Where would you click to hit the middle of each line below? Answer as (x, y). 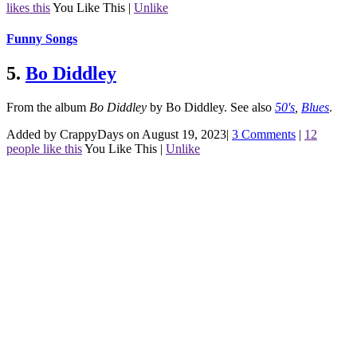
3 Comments (264, 135)
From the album (48, 108)
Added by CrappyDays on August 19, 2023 (116, 135)
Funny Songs (42, 39)
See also (253, 108)
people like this (44, 149)
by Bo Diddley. (188, 108)
